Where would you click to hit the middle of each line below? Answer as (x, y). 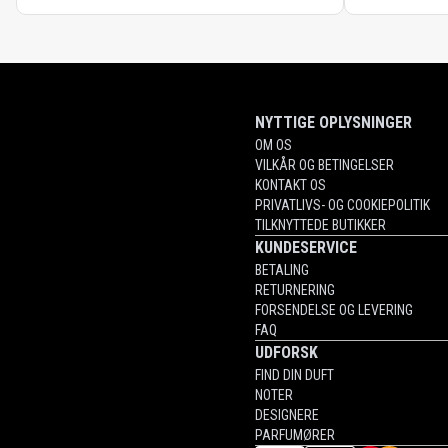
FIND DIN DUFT (294, 375)
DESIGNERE (286, 415)
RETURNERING (294, 290)
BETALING (281, 270)
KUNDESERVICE (305, 247)
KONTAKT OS (290, 185)
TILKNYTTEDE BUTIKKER (320, 225)
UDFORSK (286, 352)
